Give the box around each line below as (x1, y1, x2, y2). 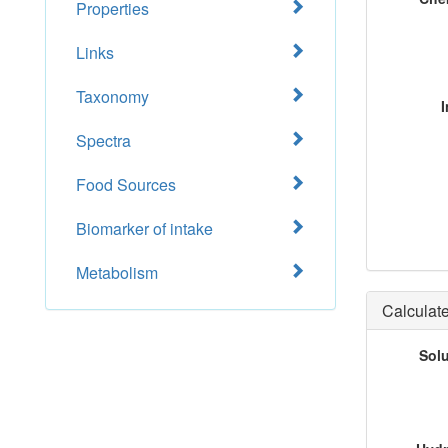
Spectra (76, 129, 131, 152)
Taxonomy (76, 85, 149, 108)
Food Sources (76, 173, 176, 196)
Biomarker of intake (76, 217, 213, 240)
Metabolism (76, 261, 158, 284)
